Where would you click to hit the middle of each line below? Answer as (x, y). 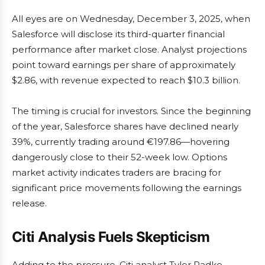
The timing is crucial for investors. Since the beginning (131, 111)
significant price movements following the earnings (127, 188)
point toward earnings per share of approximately (124, 65)
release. (29, 203)
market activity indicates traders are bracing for (117, 173)
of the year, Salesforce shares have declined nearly (125, 127)
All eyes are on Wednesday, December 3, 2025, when (131, 19)
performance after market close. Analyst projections (129, 50)
